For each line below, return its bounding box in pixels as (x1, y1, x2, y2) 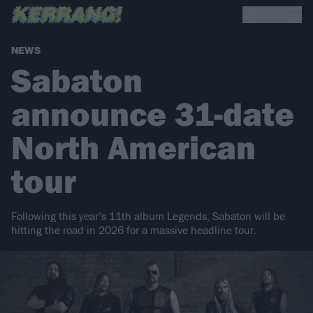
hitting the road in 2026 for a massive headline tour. (11, 223, 256, 238)
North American (11, 126, 256, 168)
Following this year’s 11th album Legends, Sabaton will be (11, 209, 285, 224)
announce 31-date (11, 93, 294, 135)
